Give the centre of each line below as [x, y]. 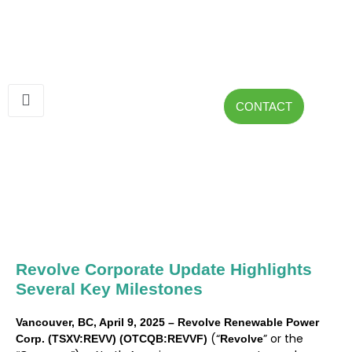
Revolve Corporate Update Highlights [164, 269]
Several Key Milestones [109, 288]
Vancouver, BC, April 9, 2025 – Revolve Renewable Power [167, 322]
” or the [283, 338]
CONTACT [264, 106]
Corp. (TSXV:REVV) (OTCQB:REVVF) [113, 338]
